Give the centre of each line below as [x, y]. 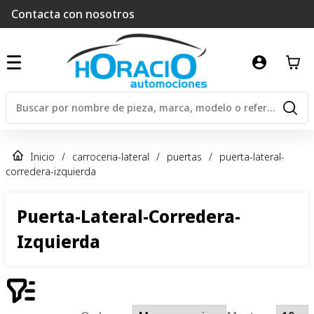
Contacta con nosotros [73, 14]
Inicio [42, 156]
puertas [184, 156]
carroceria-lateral [111, 156]
